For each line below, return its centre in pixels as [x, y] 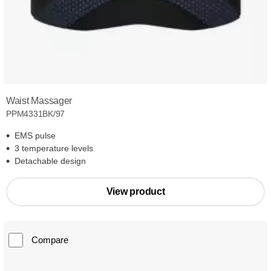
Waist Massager [39, 100]
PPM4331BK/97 [36, 113]
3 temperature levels [54, 148]
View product [135, 191]
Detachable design [50, 161]
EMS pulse [35, 135]
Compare [50, 240]
